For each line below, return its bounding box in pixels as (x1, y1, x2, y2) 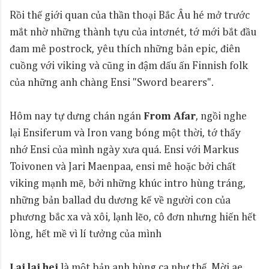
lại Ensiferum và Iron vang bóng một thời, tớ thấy (10, 128, 241, 139)
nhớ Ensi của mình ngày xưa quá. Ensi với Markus (10, 145, 239, 156)
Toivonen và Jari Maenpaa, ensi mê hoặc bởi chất (10, 162, 236, 172)
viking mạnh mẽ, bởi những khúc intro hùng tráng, (10, 178, 246, 189)
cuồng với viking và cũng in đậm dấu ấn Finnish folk (10, 61, 248, 71)
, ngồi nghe (196, 111, 247, 122)
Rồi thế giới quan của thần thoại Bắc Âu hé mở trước (10, 10, 250, 21)
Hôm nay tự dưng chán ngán (10, 111, 144, 122)
